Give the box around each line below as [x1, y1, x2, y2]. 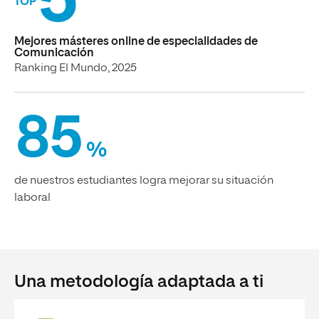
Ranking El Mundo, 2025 [14, 62, 137, 74]
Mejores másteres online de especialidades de [14, 36, 258, 48]
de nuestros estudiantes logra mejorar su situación [14, 174, 273, 187]
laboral [14, 192, 51, 204]
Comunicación [14, 47, 94, 59]
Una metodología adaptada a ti [14, 273, 263, 291]
